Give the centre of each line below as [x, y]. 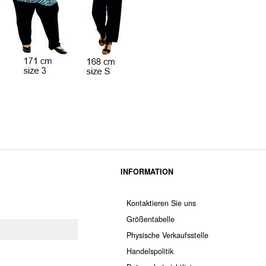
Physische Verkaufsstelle [167, 235]
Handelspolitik [150, 251]
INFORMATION [147, 171]
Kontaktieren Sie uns [161, 203]
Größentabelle [150, 219]
